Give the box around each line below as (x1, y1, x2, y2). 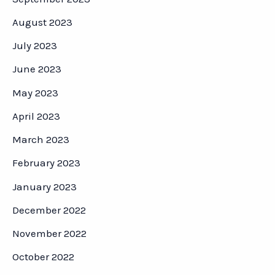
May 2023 (12, 86, 58, 99)
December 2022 (12, 203, 86, 216)
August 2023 (12, 15, 72, 28)
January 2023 (12, 180, 77, 193)
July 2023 (12, 39, 57, 52)
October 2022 (12, 250, 74, 263)
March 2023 (12, 133, 69, 146)
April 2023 (12, 109, 60, 122)
